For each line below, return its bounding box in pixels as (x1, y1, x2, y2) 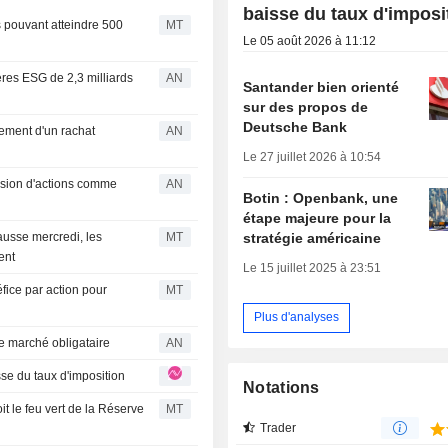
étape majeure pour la (243, 209, 392, 226)
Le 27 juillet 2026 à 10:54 (243, 149, 382, 164)
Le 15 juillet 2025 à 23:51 (243, 260, 382, 275)
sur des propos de (243, 98, 369, 115)
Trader (260, 420, 297, 435)
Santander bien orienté (243, 78, 400, 95)
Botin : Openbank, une (243, 189, 399, 206)
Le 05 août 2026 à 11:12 (243, 33, 377, 48)
